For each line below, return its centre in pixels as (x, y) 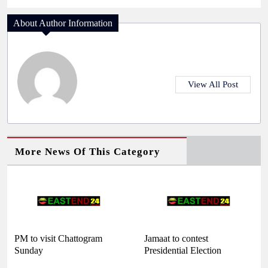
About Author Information (63, 23)
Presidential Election (183, 250)
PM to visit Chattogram (58, 238)
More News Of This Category (88, 151)
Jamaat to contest (176, 238)
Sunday (29, 250)
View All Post (213, 84)
